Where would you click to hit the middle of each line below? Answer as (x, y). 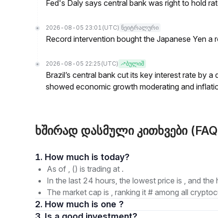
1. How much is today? (115, 157)
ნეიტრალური (140, 28)
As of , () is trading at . (85, 169)
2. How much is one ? (84, 204)
